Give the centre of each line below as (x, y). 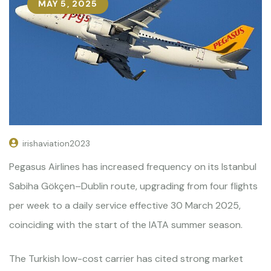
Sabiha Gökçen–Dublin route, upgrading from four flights (133, 186)
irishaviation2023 (56, 143)
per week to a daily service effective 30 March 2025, (125, 205)
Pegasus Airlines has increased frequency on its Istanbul (133, 166)
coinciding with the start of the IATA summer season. (126, 224)
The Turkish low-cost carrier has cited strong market (126, 258)
